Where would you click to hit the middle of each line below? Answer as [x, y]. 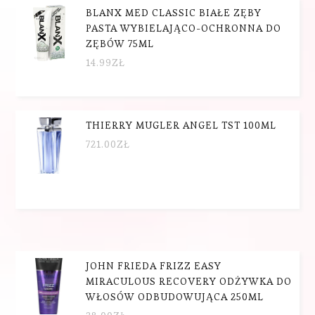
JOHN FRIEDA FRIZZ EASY [154, 265]
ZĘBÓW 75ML [120, 43]
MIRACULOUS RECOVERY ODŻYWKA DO [189, 281]
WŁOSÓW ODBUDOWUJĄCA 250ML [175, 296]
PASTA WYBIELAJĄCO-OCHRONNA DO [184, 28]
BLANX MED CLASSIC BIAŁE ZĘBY [174, 12]
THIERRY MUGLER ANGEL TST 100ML [181, 125]
